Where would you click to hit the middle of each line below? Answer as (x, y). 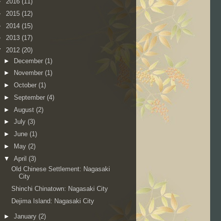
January (26, 216)
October (26, 85)
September (30, 97)
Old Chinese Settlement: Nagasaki (61, 169)
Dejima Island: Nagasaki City (53, 201)
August (25, 110)
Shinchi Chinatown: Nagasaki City (60, 188)
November (29, 73)
